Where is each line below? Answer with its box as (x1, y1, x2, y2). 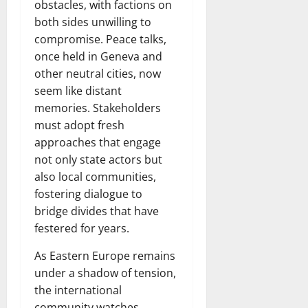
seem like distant (34, 83, 122, 98)
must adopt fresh (34, 118, 124, 133)
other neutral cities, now (34, 66, 161, 81)
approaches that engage (34, 135, 161, 150)
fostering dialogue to (34, 186, 142, 201)
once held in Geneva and (34, 49, 162, 64)
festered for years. (34, 221, 129, 236)
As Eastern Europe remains (34, 248, 175, 263)
